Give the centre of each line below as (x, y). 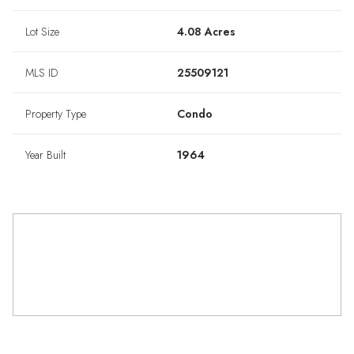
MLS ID (41, 73)
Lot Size (42, 32)
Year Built (45, 155)
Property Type (56, 114)
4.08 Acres (206, 32)
